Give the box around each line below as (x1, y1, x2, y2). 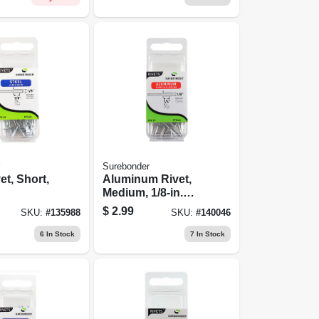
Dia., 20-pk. (103, 199, 162, 212)
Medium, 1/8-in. (103, 186, 184, 199)
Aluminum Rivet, (103, 172, 192, 185)
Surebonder (103, 161, 150, 172)
